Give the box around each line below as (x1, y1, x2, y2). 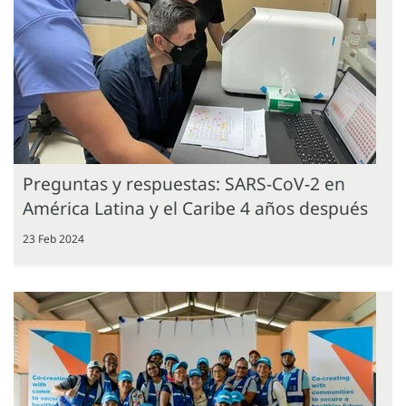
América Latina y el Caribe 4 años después (23, 195, 368, 220)
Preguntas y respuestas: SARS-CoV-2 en (23, 170, 345, 196)
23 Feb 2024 (23, 230, 84, 246)
